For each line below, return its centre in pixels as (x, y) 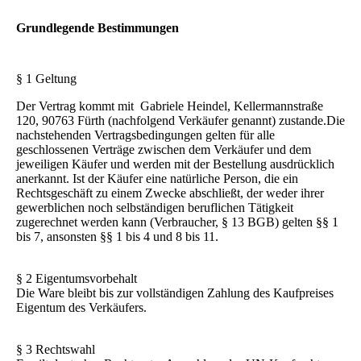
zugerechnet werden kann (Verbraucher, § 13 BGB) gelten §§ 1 (177, 222)
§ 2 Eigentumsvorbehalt (78, 279)
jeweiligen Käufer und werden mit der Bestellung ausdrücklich (175, 164)
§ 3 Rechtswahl (57, 350)
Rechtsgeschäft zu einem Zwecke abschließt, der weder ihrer (170, 193)
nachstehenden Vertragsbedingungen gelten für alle (145, 135)
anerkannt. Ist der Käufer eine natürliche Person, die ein (157, 179)
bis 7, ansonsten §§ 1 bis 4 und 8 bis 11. (119, 237)
